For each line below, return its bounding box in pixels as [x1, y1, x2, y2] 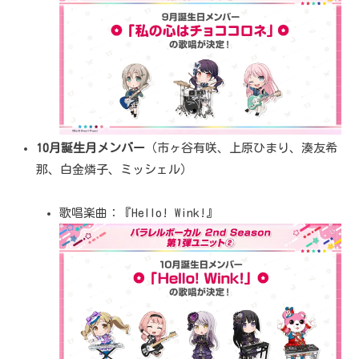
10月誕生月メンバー [36, 142, 145, 155]
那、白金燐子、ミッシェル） [36, 163, 192, 176]
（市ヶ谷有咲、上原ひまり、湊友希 [145, 142, 337, 155]
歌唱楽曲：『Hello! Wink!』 [59, 207, 218, 220]
